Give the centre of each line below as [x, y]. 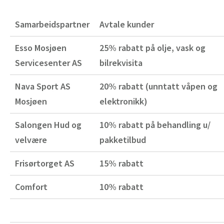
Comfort [31, 186]
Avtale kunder [127, 24]
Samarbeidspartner [52, 24]
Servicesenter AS [48, 62]
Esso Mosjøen [41, 47]
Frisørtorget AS [45, 163]
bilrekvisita [121, 62]
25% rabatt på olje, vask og [152, 47]
